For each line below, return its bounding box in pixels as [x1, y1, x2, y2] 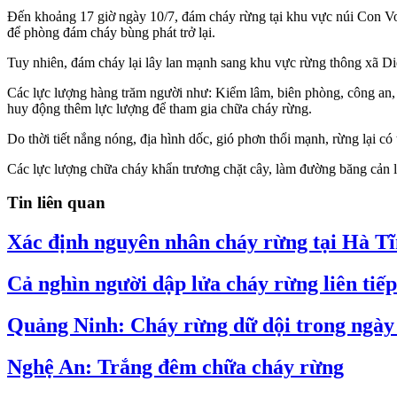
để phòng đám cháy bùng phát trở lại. [7, 24, 215, 40]
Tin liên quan [7, 193, 105, 213]
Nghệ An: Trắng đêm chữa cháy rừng [7, 355, 344, 379]
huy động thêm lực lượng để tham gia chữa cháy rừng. [7, 100, 312, 116]
